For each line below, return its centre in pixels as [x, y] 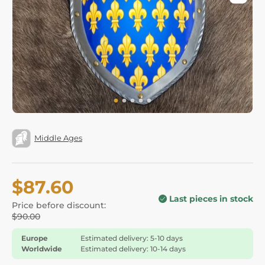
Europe [35, 238]
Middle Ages [58, 138]
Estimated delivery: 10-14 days [133, 248]
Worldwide [42, 248]
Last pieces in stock [211, 198]
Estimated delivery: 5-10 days [132, 238]
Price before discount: [59, 205]
